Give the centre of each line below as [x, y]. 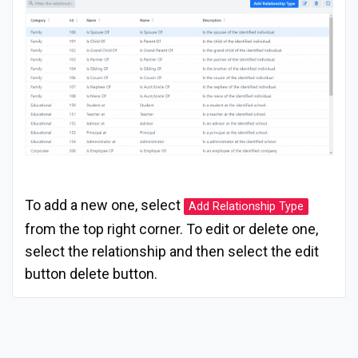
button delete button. [91, 273]
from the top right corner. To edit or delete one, [171, 229]
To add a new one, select [104, 205]
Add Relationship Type [246, 206]
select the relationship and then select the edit [172, 251]
